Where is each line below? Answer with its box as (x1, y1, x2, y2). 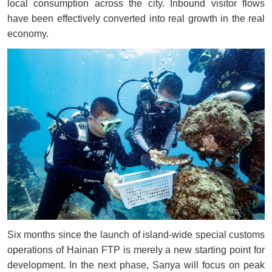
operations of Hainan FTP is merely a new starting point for (7, 245, 265, 256)
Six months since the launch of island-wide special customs (7, 229, 265, 240)
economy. (7, 28, 49, 39)
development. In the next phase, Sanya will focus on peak (7, 260, 265, 271)
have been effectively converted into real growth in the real (7, 13, 265, 24)
